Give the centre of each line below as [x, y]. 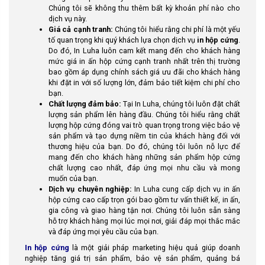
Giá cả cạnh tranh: [81, 29]
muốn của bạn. [73, 178]
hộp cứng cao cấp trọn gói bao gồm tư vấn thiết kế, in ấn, [144, 200]
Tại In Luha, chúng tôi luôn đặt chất [181, 104]
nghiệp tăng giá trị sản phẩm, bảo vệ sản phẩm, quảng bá [132, 258]
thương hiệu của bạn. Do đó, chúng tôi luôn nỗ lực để [144, 146]
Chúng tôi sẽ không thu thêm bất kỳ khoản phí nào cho [144, 8]
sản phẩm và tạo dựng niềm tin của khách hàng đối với [144, 136]
